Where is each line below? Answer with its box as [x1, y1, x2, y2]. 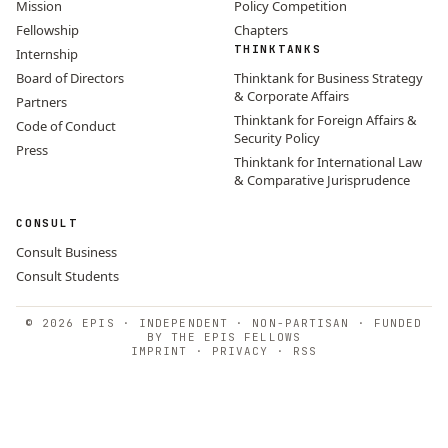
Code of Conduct [16, 116, 116, 135]
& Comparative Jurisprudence [234, 170, 410, 189]
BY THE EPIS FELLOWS [147, 329, 301, 344]
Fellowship [16, 20, 79, 39]
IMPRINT [130, 343, 188, 358]
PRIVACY [211, 343, 269, 358]
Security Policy [234, 128, 320, 147]
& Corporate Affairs [234, 86, 349, 105]
